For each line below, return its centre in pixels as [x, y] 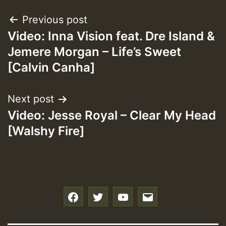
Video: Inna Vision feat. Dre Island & [111, 36]
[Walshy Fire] [46, 131]
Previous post [55, 20]
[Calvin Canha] [51, 68]
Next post [31, 99]
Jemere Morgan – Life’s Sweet [94, 52]
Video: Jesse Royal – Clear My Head [112, 116]
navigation [48, 46]
